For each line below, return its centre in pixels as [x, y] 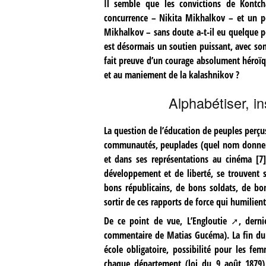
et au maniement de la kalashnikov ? [171, 75]
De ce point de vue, [145, 221]
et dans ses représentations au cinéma [178, 159]
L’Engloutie [207, 221]
